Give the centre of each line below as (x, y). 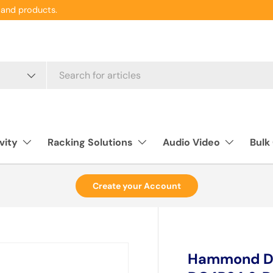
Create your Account (136, 186)
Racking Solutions (90, 142)
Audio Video (191, 142)
